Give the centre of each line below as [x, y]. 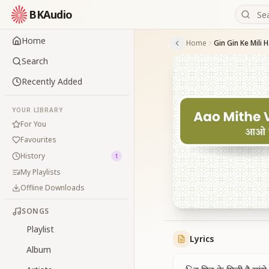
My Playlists [41, 172]
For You [33, 124]
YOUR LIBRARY [38, 110]
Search [35, 61]
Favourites [38, 140]
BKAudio [51, 14]
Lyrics [202, 239]
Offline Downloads [53, 188]
